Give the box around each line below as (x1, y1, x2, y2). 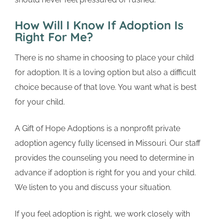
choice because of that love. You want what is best (15, 82, 196, 92)
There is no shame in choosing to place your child (15, 53, 194, 63)
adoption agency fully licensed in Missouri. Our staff (15, 138, 200, 148)
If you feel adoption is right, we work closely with (15, 209, 190, 219)
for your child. (15, 97, 65, 107)
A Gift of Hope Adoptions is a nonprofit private (15, 124, 180, 134)
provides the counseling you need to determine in (15, 153, 194, 163)
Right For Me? (15, 29, 93, 45)
